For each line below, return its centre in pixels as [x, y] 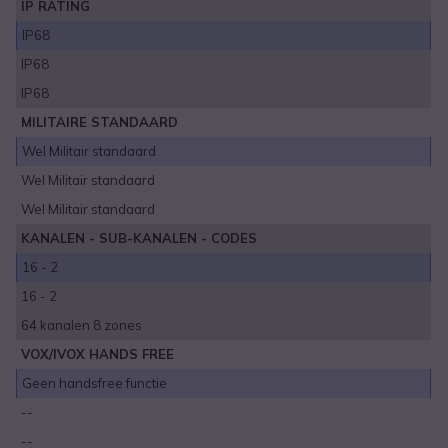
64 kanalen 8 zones [82, 325]
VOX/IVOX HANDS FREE [98, 354]
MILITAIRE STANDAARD [100, 122]
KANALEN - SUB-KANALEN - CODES [139, 238]
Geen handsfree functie [95, 383]
